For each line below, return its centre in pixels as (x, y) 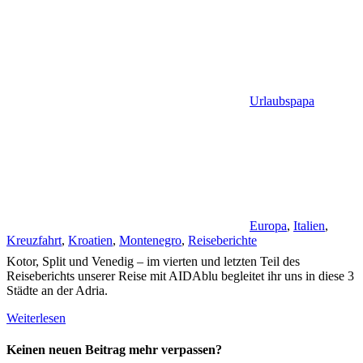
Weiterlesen (36, 318)
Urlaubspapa (282, 100)
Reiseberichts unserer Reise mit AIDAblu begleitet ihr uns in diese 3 (180, 275)
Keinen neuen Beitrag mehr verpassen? (114, 349)
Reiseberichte (222, 240)
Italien (309, 225)
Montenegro (150, 240)
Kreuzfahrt (34, 240)
